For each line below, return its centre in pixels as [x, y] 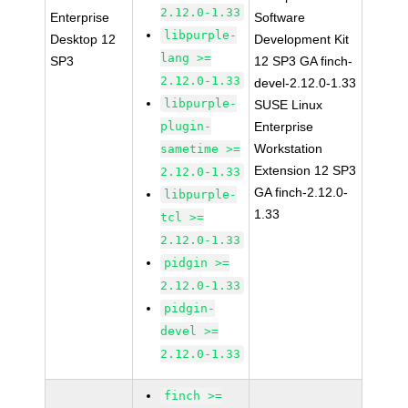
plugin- [186, 126]
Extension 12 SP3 [306, 170]
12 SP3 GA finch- [304, 61]
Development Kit [302, 39]
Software [280, 17]
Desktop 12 [83, 39]
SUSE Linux [289, 105]
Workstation [289, 148]
